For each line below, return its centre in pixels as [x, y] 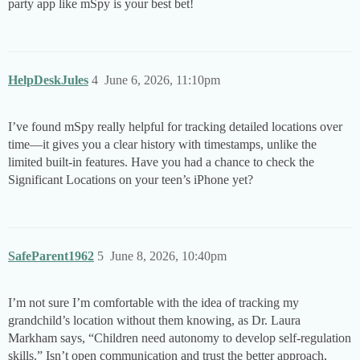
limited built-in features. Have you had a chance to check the [161, 162]
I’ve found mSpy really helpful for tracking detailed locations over [175, 127]
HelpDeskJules [48, 80]
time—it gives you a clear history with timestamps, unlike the [162, 145]
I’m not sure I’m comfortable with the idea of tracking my [153, 303]
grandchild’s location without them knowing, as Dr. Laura [154, 321]
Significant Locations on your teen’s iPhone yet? [131, 180]
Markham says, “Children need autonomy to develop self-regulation [180, 338]
